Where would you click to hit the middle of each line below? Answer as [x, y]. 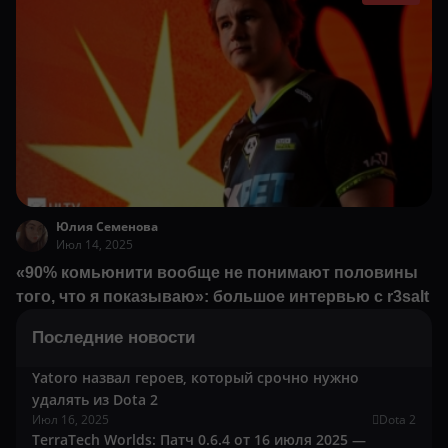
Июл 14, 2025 [94, 245]
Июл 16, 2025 [70, 420]
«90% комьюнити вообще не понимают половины [217, 273]
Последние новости [113, 338]
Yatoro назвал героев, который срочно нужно [195, 378]
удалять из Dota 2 [95, 400]
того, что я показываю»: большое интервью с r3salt [222, 297]
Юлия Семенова [107, 227]
